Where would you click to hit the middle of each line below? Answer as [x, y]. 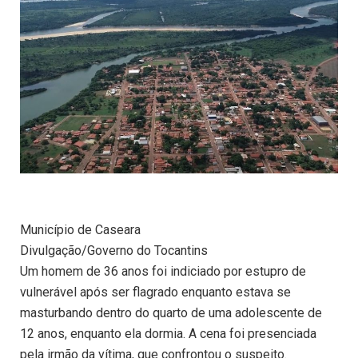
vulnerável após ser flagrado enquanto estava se [155, 292]
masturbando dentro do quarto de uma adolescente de [171, 313]
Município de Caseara [80, 230]
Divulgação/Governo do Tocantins [114, 251]
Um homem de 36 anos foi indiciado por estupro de [163, 272]
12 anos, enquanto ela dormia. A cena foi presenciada [168, 334]
